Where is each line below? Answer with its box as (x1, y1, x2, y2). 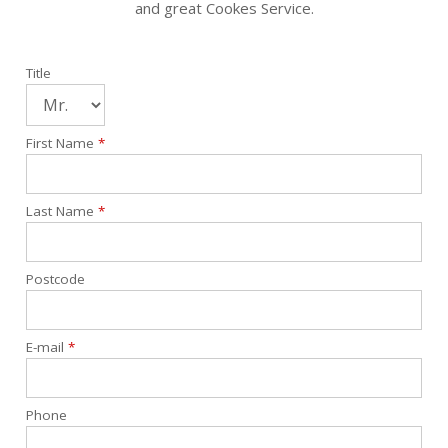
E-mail (26, 338, 68, 357)
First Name (26, 134, 98, 153)
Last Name (26, 202, 98, 221)
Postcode (26, 270, 85, 289)
